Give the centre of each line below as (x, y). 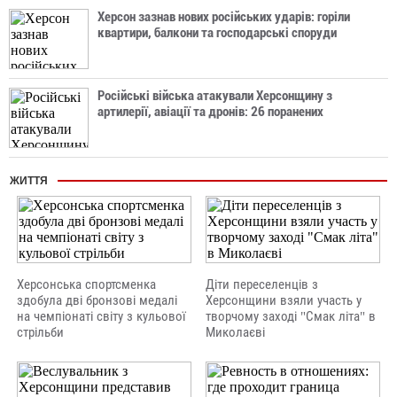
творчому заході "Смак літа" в (291, 316)
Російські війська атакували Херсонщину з (215, 96)
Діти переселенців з (262, 284)
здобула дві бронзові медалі (97, 300)
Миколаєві (235, 332)
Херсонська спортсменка (86, 284)
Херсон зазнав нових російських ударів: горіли (224, 17)
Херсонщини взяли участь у (284, 300)
